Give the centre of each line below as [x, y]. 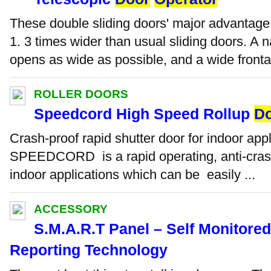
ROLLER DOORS [81, 94]
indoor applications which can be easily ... [132, 174]
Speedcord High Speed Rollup [144, 113]
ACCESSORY [71, 209]
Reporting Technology [89, 250]
